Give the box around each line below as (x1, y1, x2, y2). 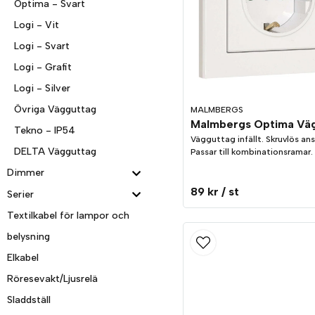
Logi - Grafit (14, 61, 72, 74)
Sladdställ (7, 294, 51, 307)
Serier (7, 188, 34, 200)
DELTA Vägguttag (14, 146, 96, 158)
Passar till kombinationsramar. (191, 147, 313, 157)
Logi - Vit (14, 19, 59, 32)
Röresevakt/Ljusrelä (7, 273, 98, 285)
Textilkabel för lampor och (7, 210, 129, 222)
